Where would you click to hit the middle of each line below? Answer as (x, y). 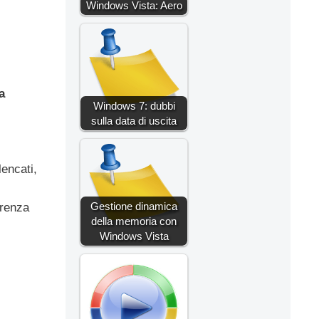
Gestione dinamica (134, 206)
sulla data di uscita (134, 120)
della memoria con (134, 221)
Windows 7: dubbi (134, 105)
